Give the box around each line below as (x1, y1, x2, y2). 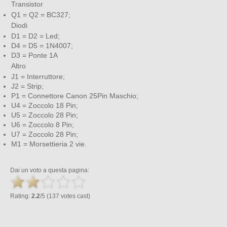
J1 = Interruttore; (11, 72, 65, 81)
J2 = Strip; (11, 82, 44, 90)
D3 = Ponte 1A (11, 51, 58, 59)
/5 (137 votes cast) (40, 192, 90, 200)
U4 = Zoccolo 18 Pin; (11, 101, 78, 109)
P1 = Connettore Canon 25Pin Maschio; (11, 91, 138, 100)
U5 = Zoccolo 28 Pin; (11, 110, 78, 119)
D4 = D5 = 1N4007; (11, 41, 73, 50)
